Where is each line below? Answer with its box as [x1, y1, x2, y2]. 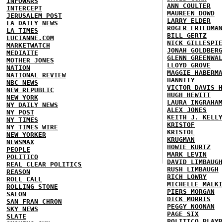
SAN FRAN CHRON [6, 197, 62, 205]
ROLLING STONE [6, 182, 58, 190]
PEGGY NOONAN [167, 202, 215, 210]
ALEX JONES [167, 106, 207, 113]
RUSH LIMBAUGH [167, 165, 219, 173]
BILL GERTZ [167, 31, 207, 39]
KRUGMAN [167, 135, 195, 143]
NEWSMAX [6, 138, 34, 146]
